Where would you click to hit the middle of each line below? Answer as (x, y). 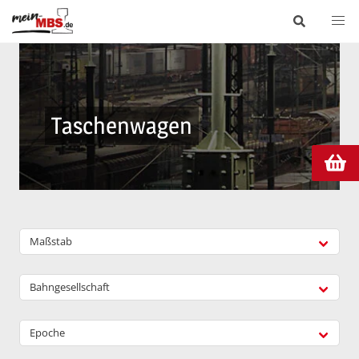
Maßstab (50, 241)
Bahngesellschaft (69, 286)
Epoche (47, 332)
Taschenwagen (122, 125)
